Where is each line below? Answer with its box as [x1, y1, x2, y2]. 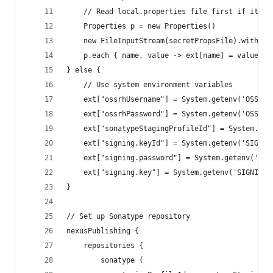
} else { [66, 66, 101, 74]
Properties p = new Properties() [66, 22, 216, 30]
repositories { [66, 241, 143, 250]
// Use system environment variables [66, 80, 233, 89]
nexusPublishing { [66, 227, 139, 235]
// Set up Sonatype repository [66, 212, 190, 221]
